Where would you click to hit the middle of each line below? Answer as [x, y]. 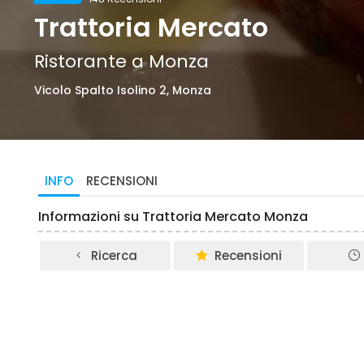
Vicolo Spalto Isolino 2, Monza [123, 90]
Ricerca [115, 256]
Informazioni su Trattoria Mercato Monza [173, 217]
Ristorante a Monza [121, 61]
